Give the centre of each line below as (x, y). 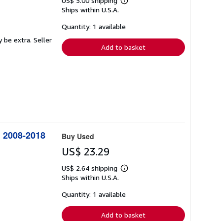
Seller (43, 39)
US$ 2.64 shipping (91, 168)
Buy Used (78, 136)
